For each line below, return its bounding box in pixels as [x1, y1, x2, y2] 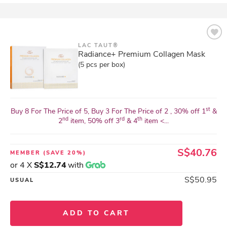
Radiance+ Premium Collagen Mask [78, 49, 205, 60]
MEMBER [10, 149, 43, 157]
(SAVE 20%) [43, 149, 86, 157]
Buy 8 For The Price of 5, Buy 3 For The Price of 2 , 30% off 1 [10, 106, 206, 116]
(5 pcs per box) [78, 60, 125, 69]
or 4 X [10, 160, 34, 171]
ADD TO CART [63, 208, 130, 218]
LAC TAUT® [78, 42, 119, 49]
